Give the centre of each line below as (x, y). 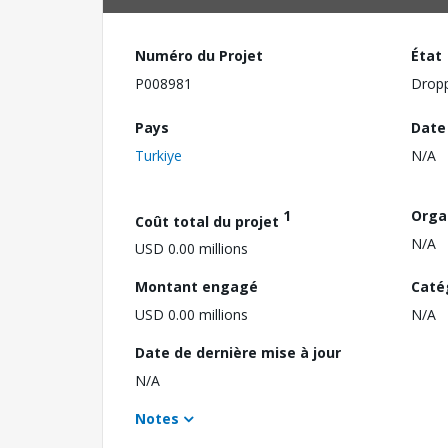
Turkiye (158, 155)
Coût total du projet (209, 221)
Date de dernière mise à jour (238, 353)
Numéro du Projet (199, 55)
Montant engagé (196, 287)
